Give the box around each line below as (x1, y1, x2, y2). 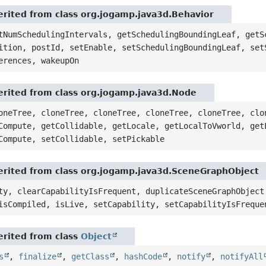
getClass (71, 251, 110, 261)
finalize (18, 251, 57, 261)
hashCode (124, 251, 163, 261)
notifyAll (220, 251, 264, 261)
